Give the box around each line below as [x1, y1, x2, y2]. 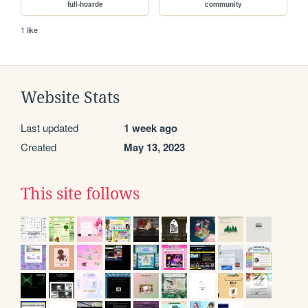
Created [21, 139, 56, 154]
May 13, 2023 [124, 139, 185, 155]
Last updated [21, 120, 78, 135]
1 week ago [124, 120, 177, 135]
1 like [21, 23, 38, 35]
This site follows [21, 184, 140, 203]
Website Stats [21, 88, 120, 107]
